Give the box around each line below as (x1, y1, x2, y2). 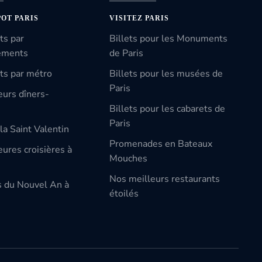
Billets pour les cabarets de (109, 102, 226, 115)
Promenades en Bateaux (109, 137, 213, 150)
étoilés (109, 187, 139, 200)
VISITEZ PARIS (109, 14, 170, 22)
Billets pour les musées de (109, 67, 223, 80)
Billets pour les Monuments (109, 32, 228, 45)
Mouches (109, 152, 148, 165)
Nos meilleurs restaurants (109, 173, 220, 185)
